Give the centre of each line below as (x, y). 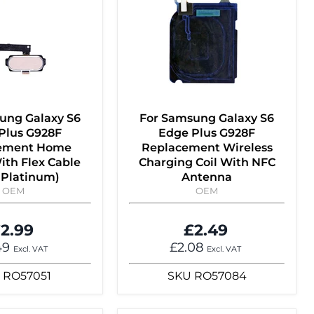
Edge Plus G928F (207, 133)
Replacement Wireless (207, 148)
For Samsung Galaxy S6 (207, 118)
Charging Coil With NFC (207, 163)
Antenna (207, 177)
